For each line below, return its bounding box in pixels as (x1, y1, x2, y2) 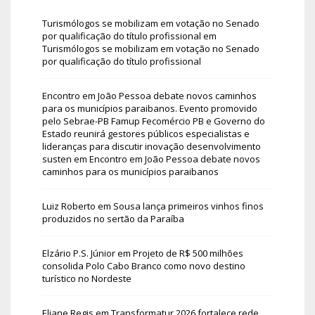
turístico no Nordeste (42, 272, 131, 285)
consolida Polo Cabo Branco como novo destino (42, 259, 245, 272)
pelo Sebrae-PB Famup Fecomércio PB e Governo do (42, 115, 265, 127)
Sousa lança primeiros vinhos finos (113, 200, 264, 212)
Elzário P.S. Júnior (42, 247, 115, 259)
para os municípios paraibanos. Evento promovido (42, 102, 257, 115)
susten (42, 153, 72, 165)
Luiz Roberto (42, 200, 96, 212)
